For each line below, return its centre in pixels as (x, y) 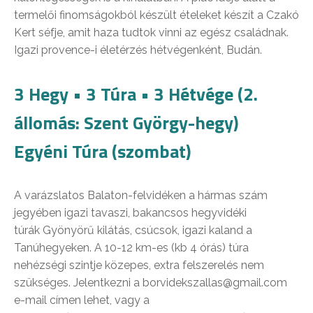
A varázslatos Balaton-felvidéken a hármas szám (141, 195)
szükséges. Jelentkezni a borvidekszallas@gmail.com (151, 282)
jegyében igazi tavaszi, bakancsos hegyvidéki (130, 212)
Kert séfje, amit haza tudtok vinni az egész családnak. (151, 32)
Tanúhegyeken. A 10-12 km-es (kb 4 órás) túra (131, 247)
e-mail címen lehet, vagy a (82, 300)
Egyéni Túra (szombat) (103, 151)
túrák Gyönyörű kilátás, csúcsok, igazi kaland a (133, 230)
